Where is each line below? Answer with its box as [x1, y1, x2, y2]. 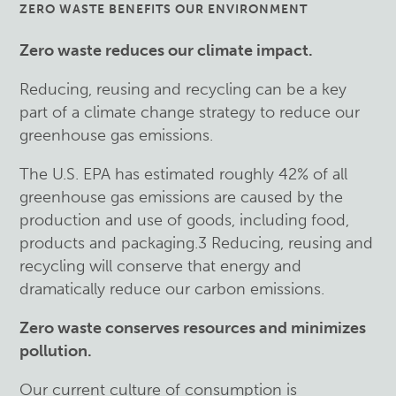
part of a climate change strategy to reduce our [19, 102, 361, 122]
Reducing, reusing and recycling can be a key [19, 79, 347, 99]
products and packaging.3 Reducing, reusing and [19, 232, 374, 253]
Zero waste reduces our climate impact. [19, 40, 314, 60]
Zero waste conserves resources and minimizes [19, 317, 367, 338]
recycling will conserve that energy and [19, 255, 302, 276]
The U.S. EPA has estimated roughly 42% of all [19, 164, 348, 184]
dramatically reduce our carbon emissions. [19, 278, 325, 299]
